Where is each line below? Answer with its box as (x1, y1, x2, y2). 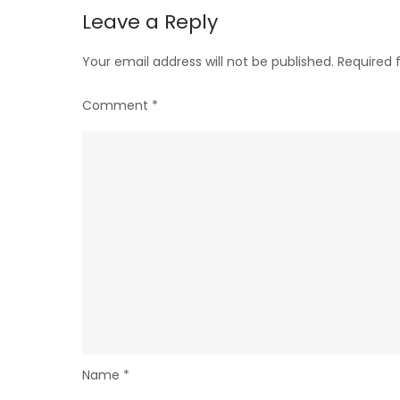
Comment (82, 96, 152, 114)
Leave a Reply (82, 7, 218, 36)
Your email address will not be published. (82, 52, 334, 71)
